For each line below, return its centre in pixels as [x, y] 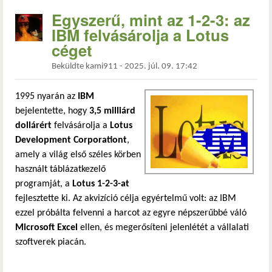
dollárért [33, 126]
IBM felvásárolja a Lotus [140, 35]
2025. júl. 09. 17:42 [161, 67]
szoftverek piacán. [51, 243]
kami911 [102, 67]
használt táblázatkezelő [60, 170]
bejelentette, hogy [52, 111]
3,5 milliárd [112, 111]
